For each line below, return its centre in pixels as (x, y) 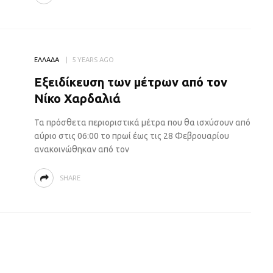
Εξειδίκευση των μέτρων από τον (130, 82)
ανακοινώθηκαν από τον (81, 149)
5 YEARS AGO (93, 60)
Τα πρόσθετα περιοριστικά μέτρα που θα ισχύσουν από (142, 122)
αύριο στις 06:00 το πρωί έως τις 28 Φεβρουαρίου (131, 136)
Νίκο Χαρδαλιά (77, 98)
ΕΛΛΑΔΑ (46, 60)
